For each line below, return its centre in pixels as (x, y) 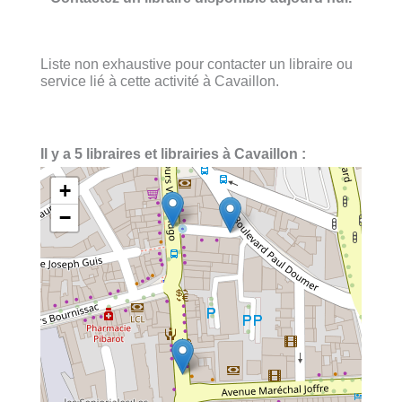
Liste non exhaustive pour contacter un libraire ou (197, 63)
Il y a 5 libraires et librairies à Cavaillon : (173, 154)
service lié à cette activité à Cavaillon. (160, 80)
